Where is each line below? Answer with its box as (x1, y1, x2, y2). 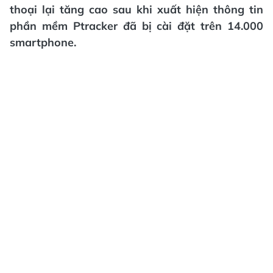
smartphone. (10, 35, 76, 49)
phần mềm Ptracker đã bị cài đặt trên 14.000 (10, 19, 263, 33)
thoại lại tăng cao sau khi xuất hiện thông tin (10, 2, 263, 16)
